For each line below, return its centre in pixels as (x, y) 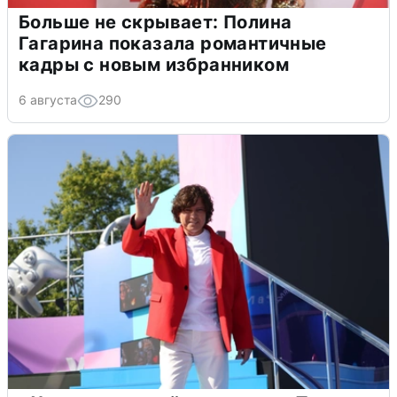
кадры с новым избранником (154, 64)
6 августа (48, 99)
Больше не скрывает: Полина (156, 22)
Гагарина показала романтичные (173, 43)
